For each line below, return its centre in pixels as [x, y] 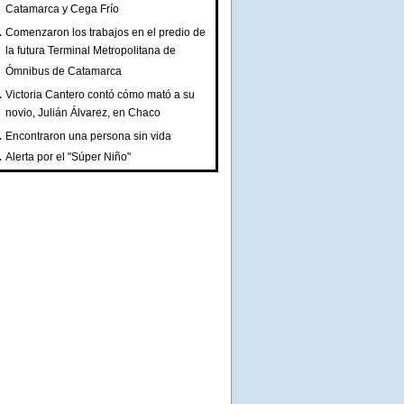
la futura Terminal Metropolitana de [91, 52]
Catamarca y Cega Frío [62, 10]
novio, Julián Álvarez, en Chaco [83, 114]
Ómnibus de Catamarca [64, 73]
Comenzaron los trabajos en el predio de [106, 32]
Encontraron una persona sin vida [88, 136]
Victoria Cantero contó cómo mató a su [100, 95]
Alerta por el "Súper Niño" [68, 157]
